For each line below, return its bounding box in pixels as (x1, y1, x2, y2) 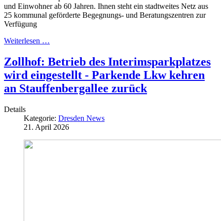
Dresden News (58, 113, 105, 122)
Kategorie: (24, 113, 58, 122)
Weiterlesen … (4, 36, 50, 45)
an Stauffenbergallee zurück (4, 81, 147, 95)
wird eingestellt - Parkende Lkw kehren (4, 68, 205, 81)
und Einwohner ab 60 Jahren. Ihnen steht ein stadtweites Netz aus (4, 1, 208, 10)
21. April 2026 (24, 122, 69, 131)
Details (4, 105, 26, 113)
